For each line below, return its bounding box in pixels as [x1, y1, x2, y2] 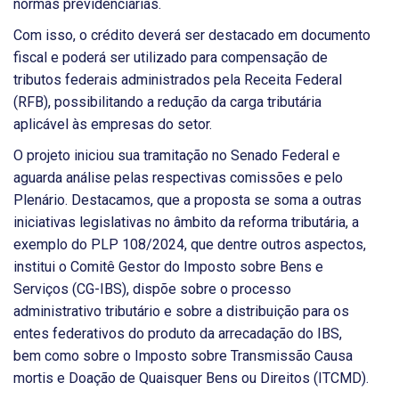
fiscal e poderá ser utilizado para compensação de [13, 49, 328, 67]
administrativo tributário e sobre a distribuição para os [13, 303, 349, 321]
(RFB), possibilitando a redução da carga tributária [13, 94, 322, 111]
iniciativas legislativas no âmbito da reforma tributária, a [13, 214, 359, 232]
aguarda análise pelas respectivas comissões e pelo [13, 169, 343, 187]
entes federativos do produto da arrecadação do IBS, [13, 325, 342, 343]
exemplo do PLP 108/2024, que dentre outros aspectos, [13, 236, 366, 254]
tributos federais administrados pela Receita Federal [13, 71, 342, 89]
